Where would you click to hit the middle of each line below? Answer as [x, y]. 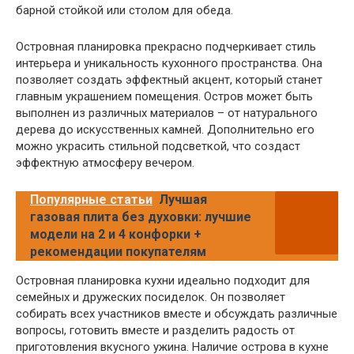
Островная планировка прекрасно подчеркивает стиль [166, 47]
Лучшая [183, 200]
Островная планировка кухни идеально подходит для [163, 281]
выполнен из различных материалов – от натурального [167, 113]
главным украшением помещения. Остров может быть [164, 97]
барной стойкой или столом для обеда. [124, 11]
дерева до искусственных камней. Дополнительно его [165, 130]
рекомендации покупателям [118, 252]
